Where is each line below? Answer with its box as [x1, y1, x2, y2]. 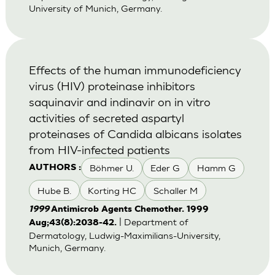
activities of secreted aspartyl [28, 110, 184, 125]
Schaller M [153, 185, 198, 196]
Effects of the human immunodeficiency [28, 62, 241, 77]
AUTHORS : [28, 163, 81, 172]
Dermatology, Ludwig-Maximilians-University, [28, 230, 220, 241]
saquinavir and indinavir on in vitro [28, 94, 211, 109]
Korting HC [88, 185, 137, 196]
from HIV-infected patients [28, 142, 170, 157]
